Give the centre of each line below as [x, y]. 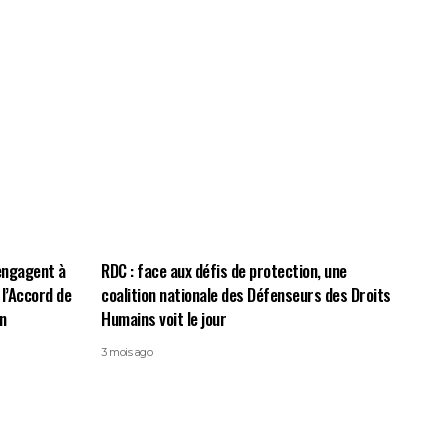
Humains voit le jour [163, 318]
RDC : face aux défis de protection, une [224, 270]
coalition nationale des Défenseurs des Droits [246, 294]
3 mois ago [126, 352]
